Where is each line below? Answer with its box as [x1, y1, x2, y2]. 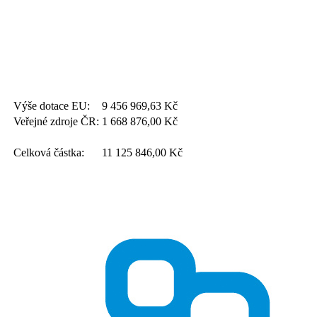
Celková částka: [13, 146, 84, 159]
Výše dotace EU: [13, 100, 90, 113]
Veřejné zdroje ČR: [13, 115, 99, 128]
